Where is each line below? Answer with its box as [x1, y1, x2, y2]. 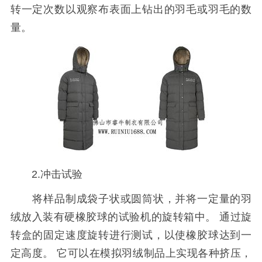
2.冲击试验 [10, 168, 82, 180]
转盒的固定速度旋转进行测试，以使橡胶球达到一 [10, 229, 252, 242]
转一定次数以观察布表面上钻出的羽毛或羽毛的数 [10, 4, 252, 16]
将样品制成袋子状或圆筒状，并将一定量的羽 [10, 193, 252, 205]
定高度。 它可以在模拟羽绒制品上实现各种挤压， [10, 247, 252, 260]
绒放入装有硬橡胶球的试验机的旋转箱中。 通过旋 [10, 211, 252, 223]
